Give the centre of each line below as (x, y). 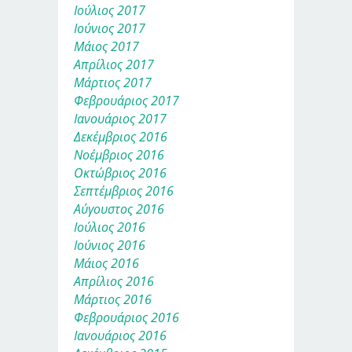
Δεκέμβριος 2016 (121, 136)
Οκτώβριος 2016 (120, 172)
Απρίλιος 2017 (114, 64)
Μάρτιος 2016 (113, 299)
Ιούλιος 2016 (110, 227)
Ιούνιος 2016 (110, 245)
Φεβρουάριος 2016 (126, 317)
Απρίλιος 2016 (114, 281)
